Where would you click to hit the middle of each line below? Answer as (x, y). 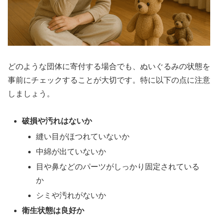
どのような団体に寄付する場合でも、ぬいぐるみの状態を (109, 66)
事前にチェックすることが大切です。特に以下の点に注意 (109, 80)
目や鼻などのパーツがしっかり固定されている (118, 167)
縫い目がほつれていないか (83, 136)
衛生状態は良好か (53, 211)
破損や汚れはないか (57, 121)
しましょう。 (31, 93)
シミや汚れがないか (71, 196)
